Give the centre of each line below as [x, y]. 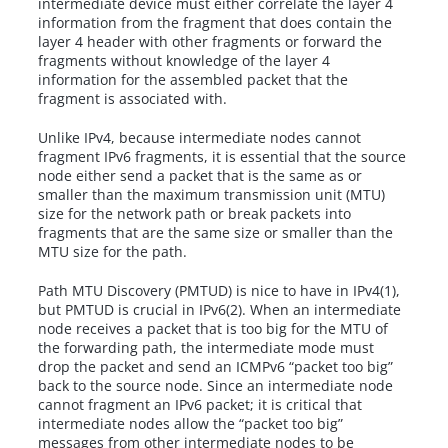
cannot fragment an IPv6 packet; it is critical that [200, 405]
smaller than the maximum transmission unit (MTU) [212, 195]
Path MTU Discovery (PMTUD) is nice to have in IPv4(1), [219, 291]
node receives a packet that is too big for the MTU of [213, 329]
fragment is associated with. [133, 99]
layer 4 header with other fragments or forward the [210, 42]
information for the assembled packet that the [193, 80]
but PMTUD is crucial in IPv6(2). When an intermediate [220, 310]
